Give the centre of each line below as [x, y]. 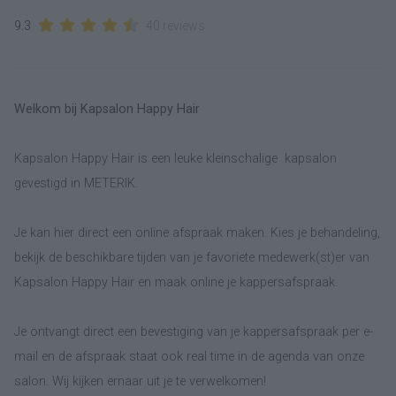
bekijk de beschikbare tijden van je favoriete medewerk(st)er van [192, 257]
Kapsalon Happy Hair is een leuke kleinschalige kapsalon [175, 158]
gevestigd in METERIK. [76, 183]
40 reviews [175, 25]
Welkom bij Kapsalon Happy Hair [107, 109]
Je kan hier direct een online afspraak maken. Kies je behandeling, [197, 232]
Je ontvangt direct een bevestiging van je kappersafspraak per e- [194, 331]
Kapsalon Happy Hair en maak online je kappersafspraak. [176, 282]
